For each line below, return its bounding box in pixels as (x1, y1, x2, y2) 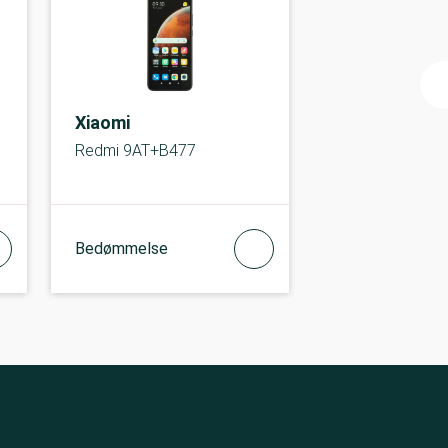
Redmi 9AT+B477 (74, 141, 196, 160)
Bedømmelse (74, 239, 168, 258)
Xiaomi (74, 112, 130, 133)
